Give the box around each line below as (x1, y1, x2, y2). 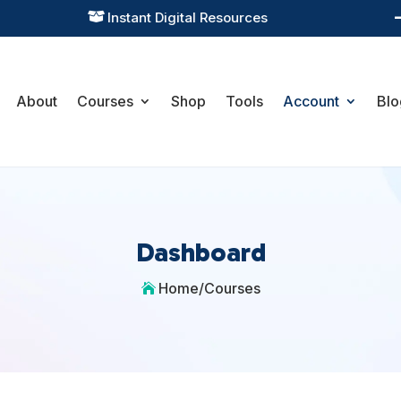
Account (282, 92, 339, 110)
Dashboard (135, 235, 266, 269)
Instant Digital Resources (107, 9, 269, 26)
